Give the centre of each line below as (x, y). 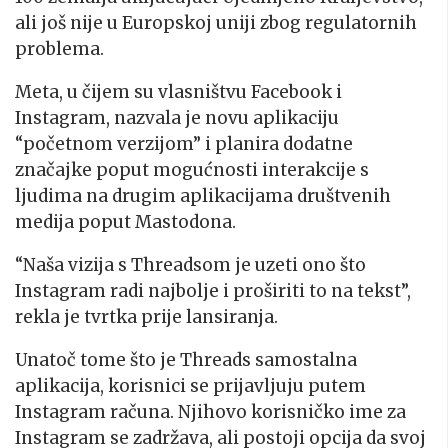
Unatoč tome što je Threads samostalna (186, 359)
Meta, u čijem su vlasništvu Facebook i (178, 91)
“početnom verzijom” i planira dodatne (184, 143)
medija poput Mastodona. (125, 221)
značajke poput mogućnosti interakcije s (192, 169)
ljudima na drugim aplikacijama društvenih (203, 195)
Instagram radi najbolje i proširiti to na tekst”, (213, 290)
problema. (59, 48)
